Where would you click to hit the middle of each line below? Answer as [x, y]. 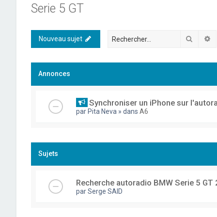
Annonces [54, 74]
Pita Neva [102, 111]
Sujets [48, 154]
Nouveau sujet [60, 39]
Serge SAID [105, 191]
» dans [129, 111]
